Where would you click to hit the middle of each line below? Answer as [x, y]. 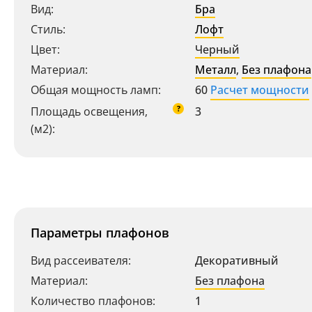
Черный [217, 49]
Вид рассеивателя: [81, 260]
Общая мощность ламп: [96, 90]
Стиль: [48, 29]
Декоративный [237, 260]
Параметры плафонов [100, 233]
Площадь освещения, [89, 111]
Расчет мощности [260, 90]
